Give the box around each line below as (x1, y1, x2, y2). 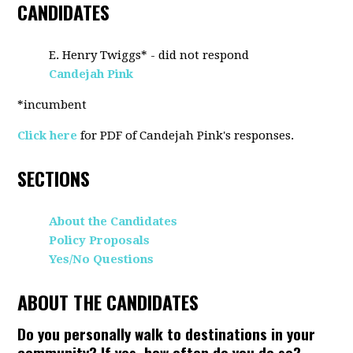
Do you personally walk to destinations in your (17, 322, 316, 344)
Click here (17, 128, 78, 143)
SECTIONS (17, 164, 91, 192)
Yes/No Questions (49, 252, 154, 266)
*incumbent (17, 98, 87, 112)
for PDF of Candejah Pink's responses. (77, 128, 298, 143)
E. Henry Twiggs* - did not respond (49, 48, 250, 62)
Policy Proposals (49, 233, 150, 247)
